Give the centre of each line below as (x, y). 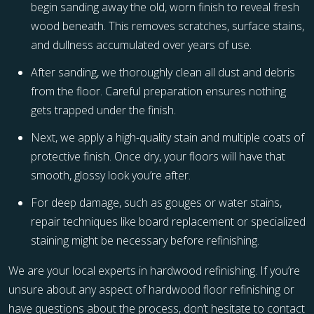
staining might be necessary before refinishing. (145, 241)
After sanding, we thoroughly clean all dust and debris (163, 73)
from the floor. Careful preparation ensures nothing (158, 91)
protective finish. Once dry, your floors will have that (158, 157)
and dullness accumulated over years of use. (141, 45)
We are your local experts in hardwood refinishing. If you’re (154, 271)
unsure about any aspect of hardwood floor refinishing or (151, 290)
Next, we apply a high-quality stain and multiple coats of (168, 138)
